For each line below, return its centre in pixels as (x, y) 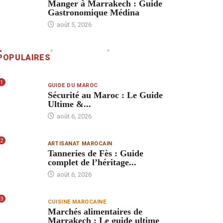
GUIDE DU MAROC (73, 86)
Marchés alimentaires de (95, 212)
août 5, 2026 (73, 24)
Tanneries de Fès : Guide (95, 154)
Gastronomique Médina (93, 12)
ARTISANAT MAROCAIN (80, 144)
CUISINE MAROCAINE (77, 202)
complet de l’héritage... (92, 163)
